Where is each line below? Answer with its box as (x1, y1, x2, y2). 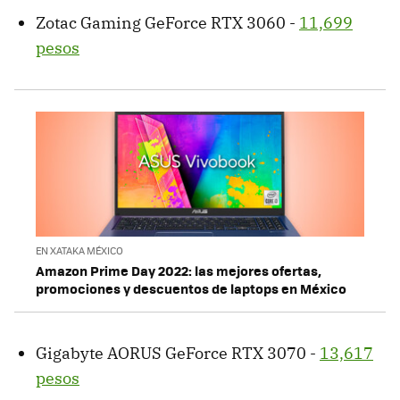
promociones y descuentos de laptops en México (36, 279, 346, 299)
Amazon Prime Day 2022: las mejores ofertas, (36, 261, 321, 281)
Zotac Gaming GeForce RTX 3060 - (36, 12, 299, 33)
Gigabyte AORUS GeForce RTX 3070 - (36, 343, 320, 364)
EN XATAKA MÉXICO (36, 244, 123, 258)
